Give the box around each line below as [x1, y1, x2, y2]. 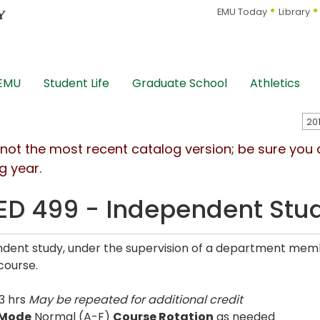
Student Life [44, 75, 109, 92]
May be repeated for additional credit [29, 291, 243, 308]
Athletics [250, 75, 300, 92]
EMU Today [216, 6, 268, 19]
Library [279, 6, 311, 19]
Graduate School [132, 75, 227, 92]
